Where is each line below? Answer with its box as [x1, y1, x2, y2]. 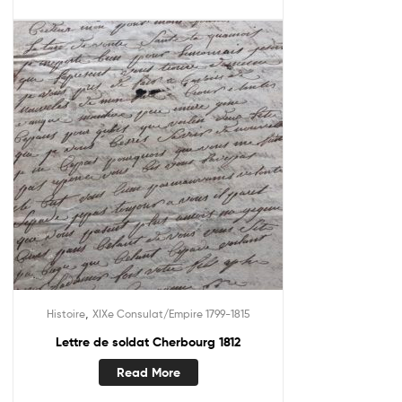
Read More [116, 363, 180, 380]
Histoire [46, 307, 85, 321]
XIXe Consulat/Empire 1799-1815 [92, 307, 250, 321]
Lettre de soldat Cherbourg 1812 [56, 334, 240, 351]
